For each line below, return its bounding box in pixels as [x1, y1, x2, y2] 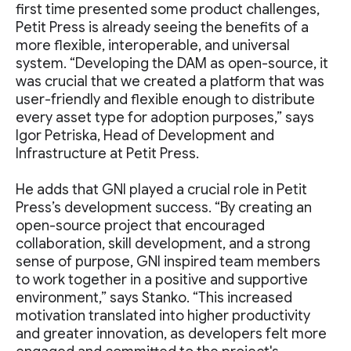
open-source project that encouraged [16, 217, 265, 234]
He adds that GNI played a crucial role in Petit [16, 181, 307, 198]
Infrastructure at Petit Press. [16, 145, 199, 162]
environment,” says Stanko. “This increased [16, 289, 292, 306]
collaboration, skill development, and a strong [16, 235, 310, 252]
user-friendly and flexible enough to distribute [16, 91, 315, 108]
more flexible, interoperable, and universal [16, 37, 290, 54]
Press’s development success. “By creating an [16, 199, 312, 216]
